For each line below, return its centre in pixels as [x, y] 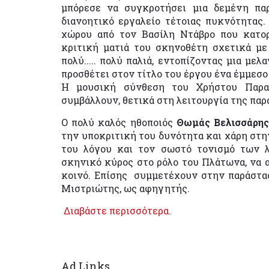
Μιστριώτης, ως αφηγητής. [125, 189]
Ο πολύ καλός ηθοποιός [117, 122]
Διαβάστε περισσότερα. [116, 211]
